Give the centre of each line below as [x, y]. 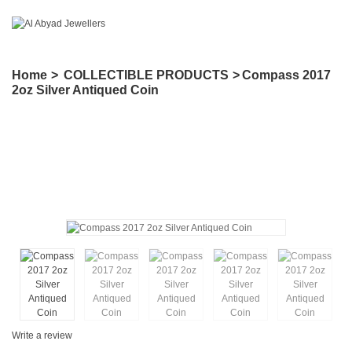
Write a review [42, 335]
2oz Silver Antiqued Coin [85, 90]
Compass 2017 [286, 75]
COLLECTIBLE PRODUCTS [146, 75]
